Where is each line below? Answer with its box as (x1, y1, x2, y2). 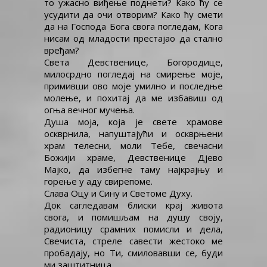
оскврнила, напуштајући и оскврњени (44, 128, 223, 139)
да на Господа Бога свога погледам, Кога (44, 20, 223, 32)
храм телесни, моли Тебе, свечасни (44, 139, 223, 151)
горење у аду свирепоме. (44, 175, 153, 187)
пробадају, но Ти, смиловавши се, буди (44, 247, 223, 259)
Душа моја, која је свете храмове (44, 116, 223, 128)
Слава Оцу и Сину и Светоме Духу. (44, 187, 193, 199)
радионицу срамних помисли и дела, (44, 223, 223, 235)
